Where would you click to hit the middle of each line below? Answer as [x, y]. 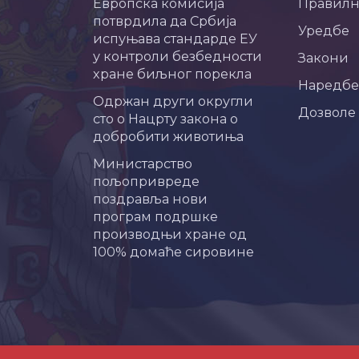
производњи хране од [170, 234]
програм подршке [155, 216]
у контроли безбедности [177, 56]
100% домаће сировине [173, 251]
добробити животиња [168, 136]
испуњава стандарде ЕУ [175, 38]
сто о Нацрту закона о [165, 118]
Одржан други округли [173, 101]
